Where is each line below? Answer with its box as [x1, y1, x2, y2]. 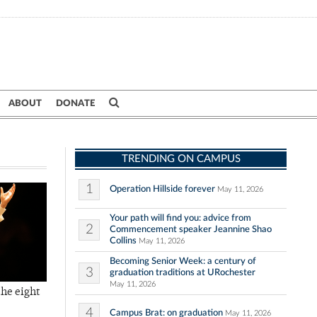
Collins [110, 236, 137, 246]
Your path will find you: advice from [110, 213, 251, 223]
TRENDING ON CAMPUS [121, 154, 241, 164]
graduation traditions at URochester [110, 267, 255, 277]
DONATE [56, 98, 95, 108]
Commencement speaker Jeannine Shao [110, 224, 272, 234]
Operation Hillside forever [110, 184, 215, 194]
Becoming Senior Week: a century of [110, 256, 256, 266]
